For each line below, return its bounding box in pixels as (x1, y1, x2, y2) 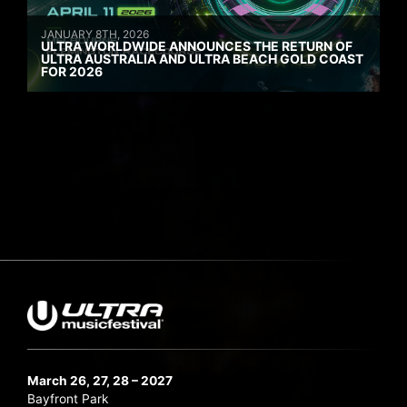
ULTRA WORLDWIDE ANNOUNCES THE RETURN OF (41, 37, 352, 54)
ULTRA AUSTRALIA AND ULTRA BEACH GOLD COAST (41, 50, 363, 66)
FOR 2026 (41, 63, 103, 79)
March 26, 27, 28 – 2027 (27, 372, 173, 388)
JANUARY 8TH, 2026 (41, 26, 149, 41)
